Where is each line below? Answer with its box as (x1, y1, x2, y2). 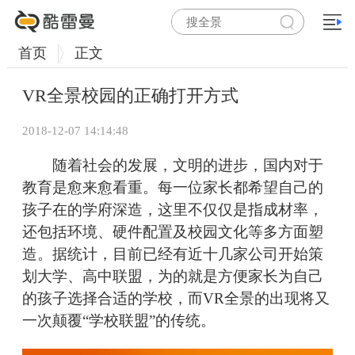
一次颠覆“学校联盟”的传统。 (22, 312, 216, 330)
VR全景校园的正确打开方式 (22, 86, 239, 106)
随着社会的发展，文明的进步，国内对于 (22, 157, 323, 174)
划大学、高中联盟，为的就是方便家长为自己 (22, 268, 323, 285)
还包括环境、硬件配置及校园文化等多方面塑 (22, 223, 323, 241)
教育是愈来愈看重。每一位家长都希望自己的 (22, 179, 323, 197)
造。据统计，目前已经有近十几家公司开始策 (22, 246, 323, 263)
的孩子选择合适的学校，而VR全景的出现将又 (22, 290, 330, 307)
